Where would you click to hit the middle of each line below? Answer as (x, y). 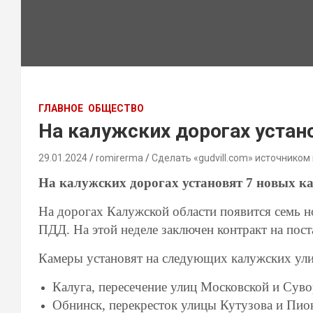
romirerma (119, 158)
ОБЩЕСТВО (116, 108)
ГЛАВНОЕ (61, 108)
